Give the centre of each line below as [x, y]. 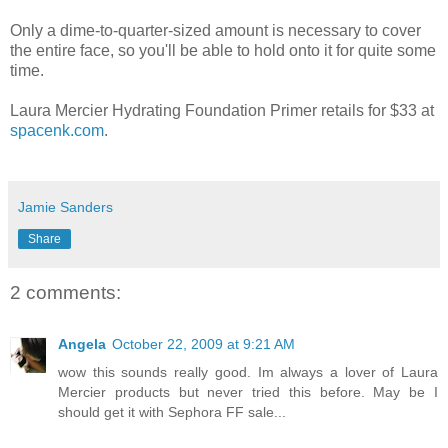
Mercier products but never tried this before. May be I [248, 392]
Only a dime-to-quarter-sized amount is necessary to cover [215, 30]
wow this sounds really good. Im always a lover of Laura [248, 372]
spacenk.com [57, 130]
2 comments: [65, 292]
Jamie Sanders [65, 206]
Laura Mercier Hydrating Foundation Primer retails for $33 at [222, 110]
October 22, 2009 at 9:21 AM [203, 344]
